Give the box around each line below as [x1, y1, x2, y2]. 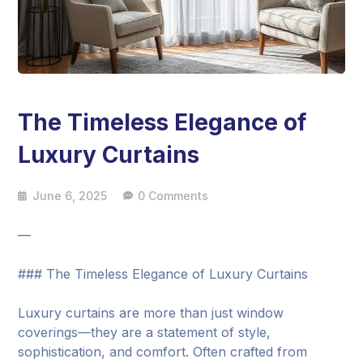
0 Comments [138, 189, 209, 203]
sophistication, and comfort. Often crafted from [18, 344, 308, 361]
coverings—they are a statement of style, [18, 324, 271, 341]
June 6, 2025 [32, 189, 108, 203]
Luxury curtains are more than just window [18, 305, 284, 322]
